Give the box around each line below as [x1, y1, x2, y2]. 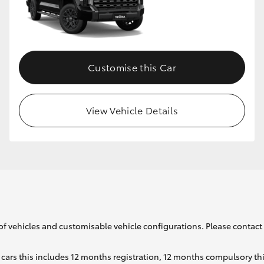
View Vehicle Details [85, 103, 179, 117]
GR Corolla [193, 34, 235, 47]
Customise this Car [88, 60, 176, 74]
